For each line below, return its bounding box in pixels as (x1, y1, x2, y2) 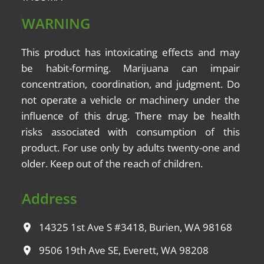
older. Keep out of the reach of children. (21, 157, 203, 171)
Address (22, 189, 77, 208)
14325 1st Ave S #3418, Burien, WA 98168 (39, 220, 232, 234)
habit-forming (45, 61, 108, 75)
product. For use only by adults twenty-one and (21, 141, 240, 155)
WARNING (22, 14, 90, 34)
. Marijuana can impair (108, 61, 240, 75)
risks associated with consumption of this (21, 125, 240, 139)
